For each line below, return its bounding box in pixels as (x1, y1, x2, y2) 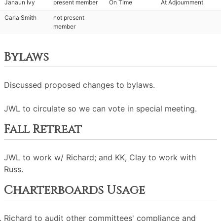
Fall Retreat (4, 122, 82, 138)
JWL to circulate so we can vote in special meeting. (4, 104, 197, 113)
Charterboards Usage (4, 183, 145, 198)
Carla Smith (4, 14, 37, 21)
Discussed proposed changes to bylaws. (4, 80, 155, 90)
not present (53, 14, 84, 21)
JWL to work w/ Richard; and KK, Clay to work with (4, 152, 196, 162)
